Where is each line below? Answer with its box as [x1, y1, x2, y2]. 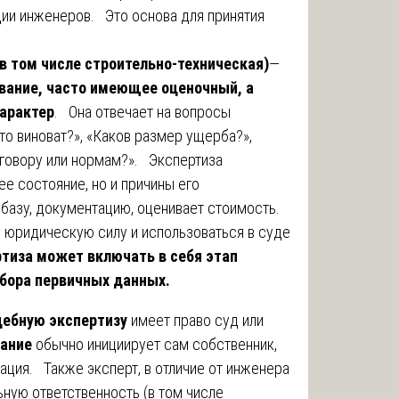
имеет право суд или [127, 310, 264, 330]
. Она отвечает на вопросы [54, 102, 231, 121]
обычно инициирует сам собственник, [32, 334, 277, 354]
